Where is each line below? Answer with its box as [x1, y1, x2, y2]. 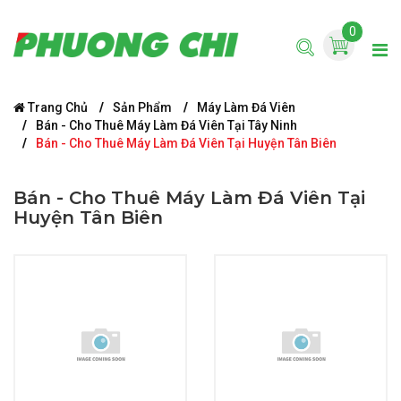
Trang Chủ [25, 100, 88, 115]
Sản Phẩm [113, 100, 172, 115]
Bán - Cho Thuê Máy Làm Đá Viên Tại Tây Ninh [36, 118, 297, 132]
